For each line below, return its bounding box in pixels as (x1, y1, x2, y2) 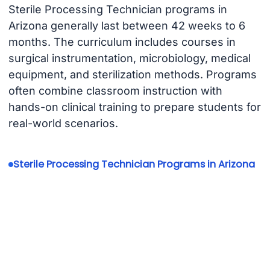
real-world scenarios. (8, 117, 118, 130)
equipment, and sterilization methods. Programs (8, 68, 257, 81)
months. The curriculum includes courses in (8, 36, 236, 49)
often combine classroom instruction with (8, 84, 222, 98)
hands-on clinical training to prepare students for (8, 101, 261, 114)
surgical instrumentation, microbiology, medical (8, 52, 251, 65)
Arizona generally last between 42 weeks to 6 (8, 19, 245, 33)
